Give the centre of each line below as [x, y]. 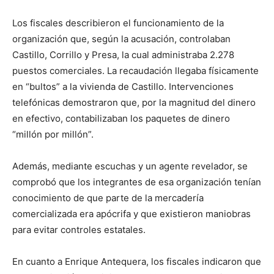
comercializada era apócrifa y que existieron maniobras [131, 214]
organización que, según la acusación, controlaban [121, 39]
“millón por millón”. [53, 135]
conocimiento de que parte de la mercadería [108, 198]
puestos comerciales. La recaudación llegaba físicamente [135, 71]
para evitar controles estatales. [79, 230]
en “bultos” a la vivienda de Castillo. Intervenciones [123, 87]
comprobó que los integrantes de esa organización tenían [137, 182]
